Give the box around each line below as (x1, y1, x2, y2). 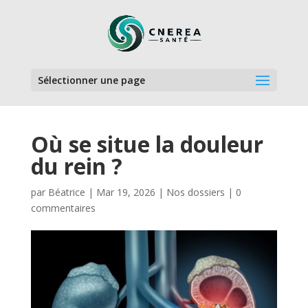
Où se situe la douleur (30, 129, 263, 159)
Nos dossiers (166, 186, 225, 199)
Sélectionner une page (37, 74, 145, 87)
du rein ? (30, 151, 128, 181)
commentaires (30, 201, 96, 214)
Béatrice (47, 186, 85, 199)
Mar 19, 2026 (96, 186, 155, 199)
